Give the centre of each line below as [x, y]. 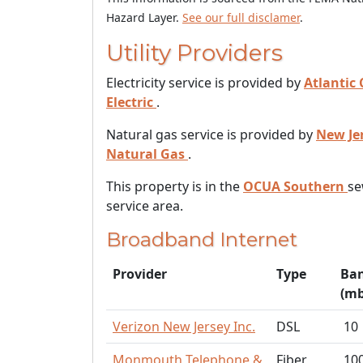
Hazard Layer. [144, 17]
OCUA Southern [294, 186]
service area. [145, 206]
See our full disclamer [241, 17]
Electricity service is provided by [205, 83]
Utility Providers [194, 53]
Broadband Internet [202, 239]
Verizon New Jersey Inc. [184, 327]
